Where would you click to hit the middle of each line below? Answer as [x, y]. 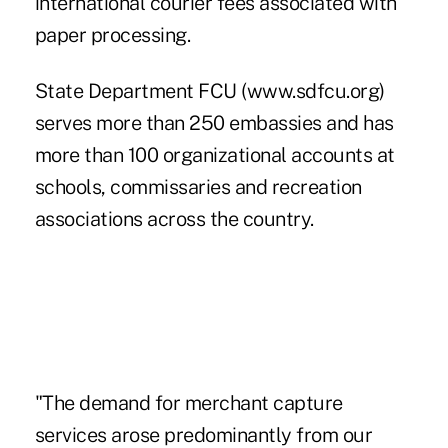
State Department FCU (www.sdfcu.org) [209, 90]
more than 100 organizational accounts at [214, 154]
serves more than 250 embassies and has [214, 122]
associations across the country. [174, 218]
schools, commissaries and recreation [198, 186]
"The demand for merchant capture [188, 402]
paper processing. [112, 34]
